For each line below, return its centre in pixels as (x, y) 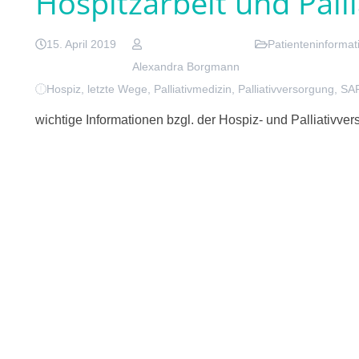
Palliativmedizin (193, 89)
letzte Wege (118, 89)
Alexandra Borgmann (186, 67)
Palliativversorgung (286, 89)
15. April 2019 (82, 44)
